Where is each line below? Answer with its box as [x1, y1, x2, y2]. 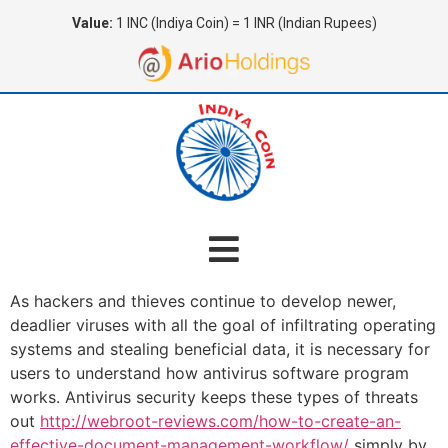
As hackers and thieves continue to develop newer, [10, 290, 396, 311]
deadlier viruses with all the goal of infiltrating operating [10, 314, 436, 335]
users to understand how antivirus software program [10, 362, 409, 383]
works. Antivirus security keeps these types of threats [10, 386, 418, 407]
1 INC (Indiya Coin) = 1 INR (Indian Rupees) [112, 15, 377, 31]
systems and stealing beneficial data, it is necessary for [10, 338, 430, 359]
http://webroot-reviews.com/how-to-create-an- [40, 410, 401, 431]
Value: [71, 15, 113, 31]
